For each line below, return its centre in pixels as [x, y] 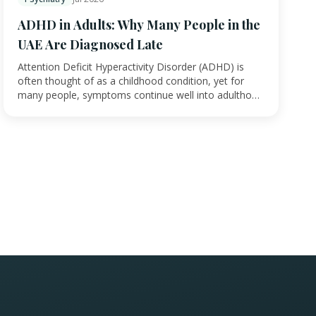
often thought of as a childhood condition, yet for [131, 81]
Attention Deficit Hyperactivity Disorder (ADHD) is [131, 67]
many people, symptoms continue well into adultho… [139, 95]
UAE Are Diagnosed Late [90, 45]
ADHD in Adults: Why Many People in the [139, 25]
